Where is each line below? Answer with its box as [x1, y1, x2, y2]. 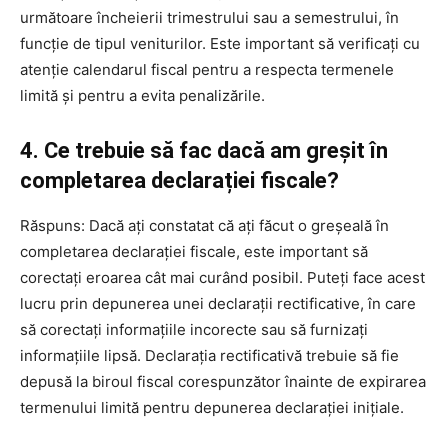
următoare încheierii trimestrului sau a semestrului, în [20, 7, 399, 27]
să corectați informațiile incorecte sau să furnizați [20, 319, 368, 339]
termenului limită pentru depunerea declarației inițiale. [20, 397, 404, 417]
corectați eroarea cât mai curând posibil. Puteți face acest [20, 267, 425, 287]
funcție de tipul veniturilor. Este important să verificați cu [20, 33, 420, 53]
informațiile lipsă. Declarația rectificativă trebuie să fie [20, 345, 399, 365]
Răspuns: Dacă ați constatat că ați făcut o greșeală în [20, 215, 389, 235]
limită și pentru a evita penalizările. [20, 85, 265, 105]
